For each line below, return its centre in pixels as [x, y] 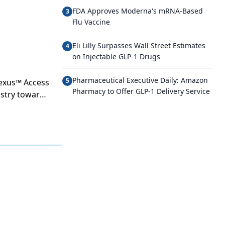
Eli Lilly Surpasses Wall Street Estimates [139, 45]
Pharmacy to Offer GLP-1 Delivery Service [141, 91]
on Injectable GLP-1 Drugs [116, 57]
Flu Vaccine [91, 22]
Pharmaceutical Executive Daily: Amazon [140, 80]
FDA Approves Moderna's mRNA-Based [138, 11]
